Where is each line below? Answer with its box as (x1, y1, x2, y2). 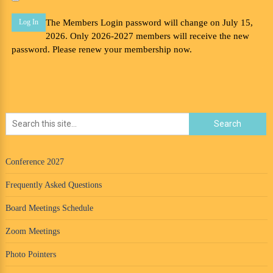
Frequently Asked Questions (5, 180, 102, 190)
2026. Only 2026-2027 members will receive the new (45, 31, 249, 41)
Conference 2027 (5, 157, 64, 166)
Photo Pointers (5, 249, 56, 259)
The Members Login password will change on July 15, (45, 18, 253, 27)
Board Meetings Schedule (5, 203, 93, 213)
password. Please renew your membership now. (11, 44, 192, 54)
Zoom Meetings (5, 226, 60, 236)
